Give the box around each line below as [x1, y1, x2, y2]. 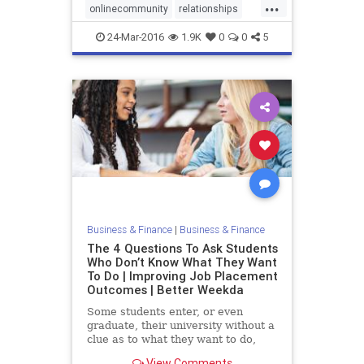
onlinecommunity [89, 2, 168, 15]
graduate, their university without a [86, 318, 275, 331]
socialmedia [89, 28, 145, 41]
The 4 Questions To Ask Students [86, 240, 278, 256]
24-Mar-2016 [105, 30, 164, 45]
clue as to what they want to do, [86, 332, 256, 345]
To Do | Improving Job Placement [86, 267, 278, 284]
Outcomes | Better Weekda [86, 281, 244, 297]
